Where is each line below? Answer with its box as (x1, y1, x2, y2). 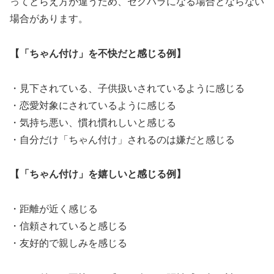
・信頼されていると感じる (10, 221, 127, 232)
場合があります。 (10, 13, 88, 24)
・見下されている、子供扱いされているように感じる (10, 83, 245, 94)
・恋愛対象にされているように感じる (10, 100, 176, 111)
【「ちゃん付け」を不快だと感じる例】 (10, 48, 186, 59)
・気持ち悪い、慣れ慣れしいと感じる (10, 117, 176, 128)
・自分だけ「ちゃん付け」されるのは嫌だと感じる (10, 134, 235, 145)
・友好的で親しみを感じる (10, 238, 127, 249)
